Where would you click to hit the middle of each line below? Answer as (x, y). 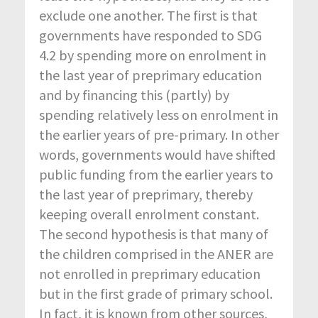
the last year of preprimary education (150, 75)
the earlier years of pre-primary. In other (159, 135)
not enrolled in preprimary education (150, 274)
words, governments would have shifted (157, 155)
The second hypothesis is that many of (154, 234)
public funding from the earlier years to (156, 175)
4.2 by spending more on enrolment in (153, 55)
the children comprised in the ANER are (156, 254)
